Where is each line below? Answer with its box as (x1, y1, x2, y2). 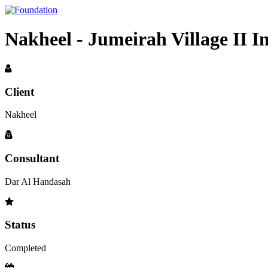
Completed (5, 243, 46, 254)
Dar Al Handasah (5, 176, 71, 187)
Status (5, 218, 35, 232)
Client (5, 85, 34, 98)
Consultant (5, 152, 59, 165)
